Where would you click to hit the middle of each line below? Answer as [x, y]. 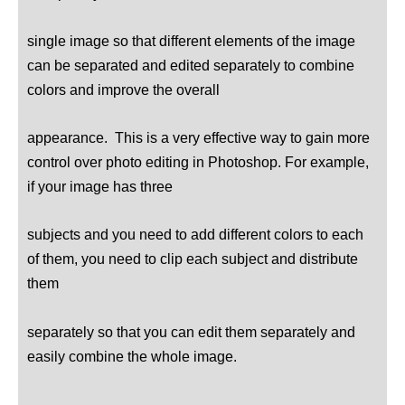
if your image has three [100, 187]
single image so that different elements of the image [191, 40]
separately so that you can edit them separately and [191, 331]
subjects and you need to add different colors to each [195, 235]
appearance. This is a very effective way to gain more [198, 138]
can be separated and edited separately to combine [191, 65]
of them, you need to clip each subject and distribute [193, 259]
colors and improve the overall [123, 89]
